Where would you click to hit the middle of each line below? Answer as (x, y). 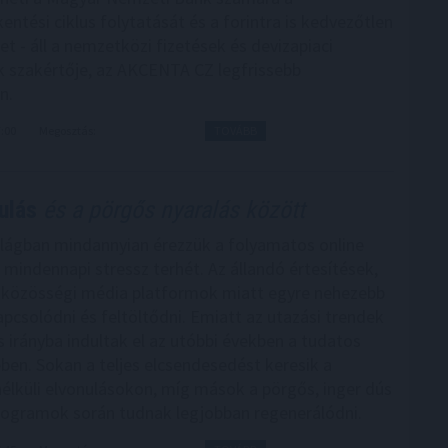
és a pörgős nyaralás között (171, 210)
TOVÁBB (235, 131)
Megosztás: (68, 131)
